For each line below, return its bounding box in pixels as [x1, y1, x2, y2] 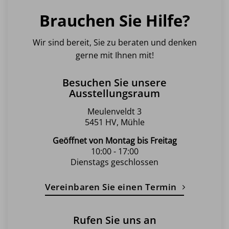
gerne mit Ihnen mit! [75, 49, 154, 61]
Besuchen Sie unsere [62, 75, 167, 89]
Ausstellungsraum [69, 86, 160, 100]
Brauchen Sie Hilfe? [39, 9, 190, 31]
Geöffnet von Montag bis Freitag [52, 134, 177, 146]
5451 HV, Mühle [84, 116, 145, 128]
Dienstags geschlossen [71, 156, 158, 168]
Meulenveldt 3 [87, 105, 142, 117]
